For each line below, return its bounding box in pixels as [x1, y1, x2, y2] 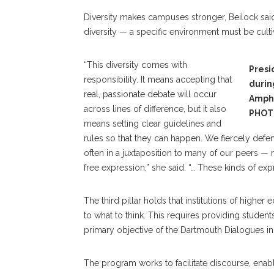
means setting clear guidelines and [84, 119, 221, 128]
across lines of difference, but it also [84, 104, 226, 114]
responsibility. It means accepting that [84, 75, 232, 84]
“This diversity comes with [84, 60, 187, 70]
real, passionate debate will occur [84, 89, 217, 99]
